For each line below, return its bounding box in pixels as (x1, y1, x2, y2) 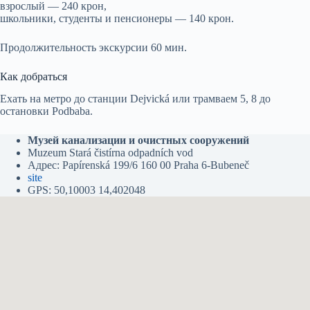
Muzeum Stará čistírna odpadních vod (28, 147, 193, 159)
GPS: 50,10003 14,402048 (28, 184, 145, 197)
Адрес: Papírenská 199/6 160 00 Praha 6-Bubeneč (28, 159, 249, 172)
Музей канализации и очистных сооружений (28, 134, 249, 147)
